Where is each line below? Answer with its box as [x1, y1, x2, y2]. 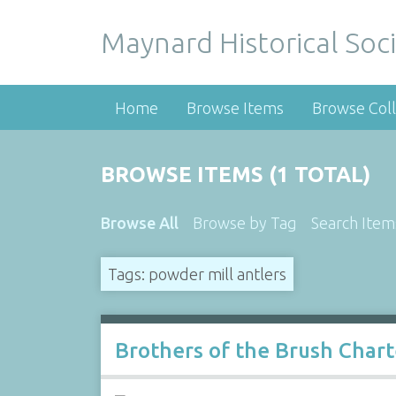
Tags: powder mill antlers [107, 264, 286, 283]
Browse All [100, 214, 179, 232]
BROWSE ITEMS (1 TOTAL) [100, 163, 370, 187]
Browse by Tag [192, 214, 297, 232]
